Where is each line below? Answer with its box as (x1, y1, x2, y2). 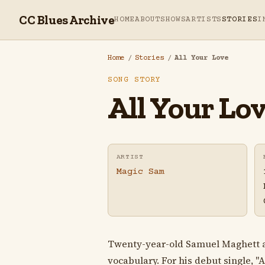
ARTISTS (186, 15, 222, 24)
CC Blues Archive (19, 12, 115, 27)
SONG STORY (108, 76, 161, 84)
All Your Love (174, 54, 229, 62)
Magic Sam (116, 167, 164, 177)
